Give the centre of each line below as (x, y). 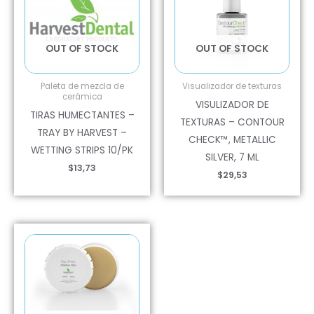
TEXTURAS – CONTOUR (232, 123)
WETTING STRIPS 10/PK (82, 151)
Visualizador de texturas (232, 87)
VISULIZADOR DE (232, 105)
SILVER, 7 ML (232, 158)
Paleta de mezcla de (82, 87)
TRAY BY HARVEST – (82, 133)
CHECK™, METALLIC (232, 140)
